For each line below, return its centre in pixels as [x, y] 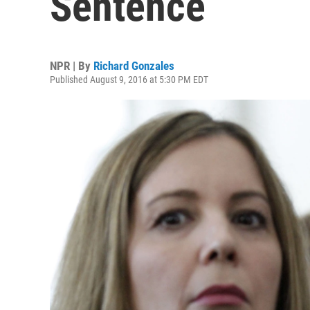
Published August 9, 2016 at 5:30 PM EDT [129, 80]
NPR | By [72, 66]
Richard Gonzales [134, 66]
